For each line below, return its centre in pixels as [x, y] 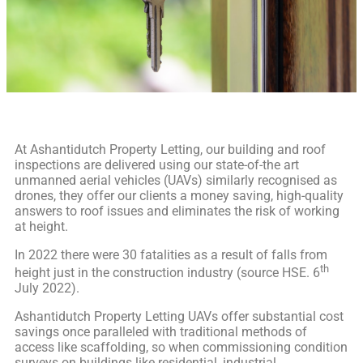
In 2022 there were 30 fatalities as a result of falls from [171, 254]
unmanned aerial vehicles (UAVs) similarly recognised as [176, 180]
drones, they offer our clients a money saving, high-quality [179, 195]
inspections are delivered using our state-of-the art [157, 164]
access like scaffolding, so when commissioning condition [181, 348]
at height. [41, 226]
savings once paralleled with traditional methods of [161, 332]
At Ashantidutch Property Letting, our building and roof [170, 149]
